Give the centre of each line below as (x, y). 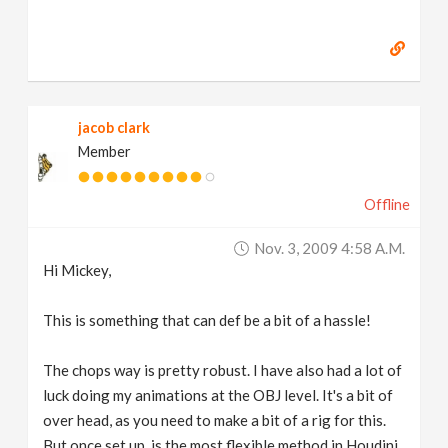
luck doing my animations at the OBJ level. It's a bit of (218, 395)
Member (105, 151)
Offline (386, 204)
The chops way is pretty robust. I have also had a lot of (223, 370)
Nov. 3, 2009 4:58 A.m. (329, 248)
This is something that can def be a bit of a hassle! (207, 320)
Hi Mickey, (77, 270)
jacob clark (114, 127)
